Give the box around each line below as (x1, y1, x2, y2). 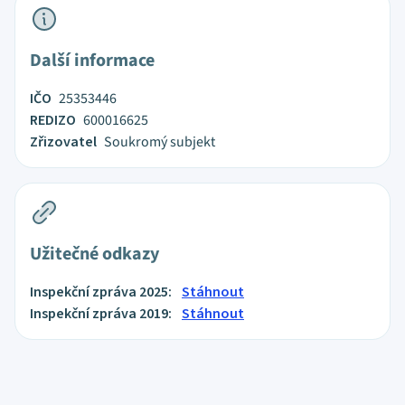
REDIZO (30, 110, 76, 130)
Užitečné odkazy (30, 241, 159, 267)
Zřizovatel (30, 132, 97, 152)
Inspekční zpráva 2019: (30, 304, 174, 324)
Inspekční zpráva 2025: (30, 282, 174, 302)
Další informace (30, 48, 155, 73)
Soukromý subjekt (104, 132, 215, 152)
